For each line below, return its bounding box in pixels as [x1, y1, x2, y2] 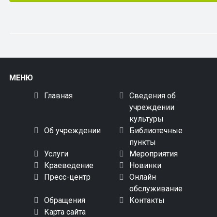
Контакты [129, 196, 165, 205]
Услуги [44, 149, 68, 159]
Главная [44, 91, 73, 101]
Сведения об [129, 91, 176, 101]
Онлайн [129, 172, 156, 182]
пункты [129, 138, 156, 147]
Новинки [129, 161, 162, 170]
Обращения [44, 196, 85, 205]
